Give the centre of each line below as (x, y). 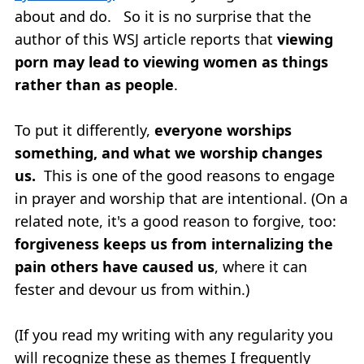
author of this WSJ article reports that (146, 39)
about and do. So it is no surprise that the (163, 16)
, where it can (261, 266)
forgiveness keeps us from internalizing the (174, 243)
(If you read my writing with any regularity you (174, 334)
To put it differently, (84, 130)
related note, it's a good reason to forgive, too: (175, 221)
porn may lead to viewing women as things (171, 61)
